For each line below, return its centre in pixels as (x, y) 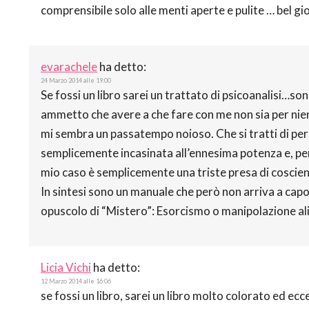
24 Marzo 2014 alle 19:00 (76, 80)
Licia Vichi (66, 267)
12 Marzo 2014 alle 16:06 (76, 281)
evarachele (69, 66)
